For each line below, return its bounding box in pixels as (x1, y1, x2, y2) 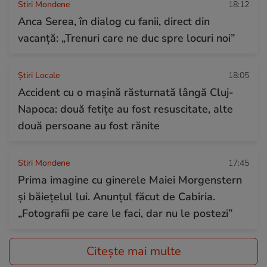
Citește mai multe (86, 243, 181, 259)
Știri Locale (18, 69, 60, 81)
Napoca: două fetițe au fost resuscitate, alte (18, 101, 233, 116)
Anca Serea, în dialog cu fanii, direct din (18, 14, 210, 29)
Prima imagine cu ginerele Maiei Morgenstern (18, 172, 242, 187)
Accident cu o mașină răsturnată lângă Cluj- (18, 85, 234, 100)
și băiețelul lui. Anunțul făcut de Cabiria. (18, 189, 215, 204)
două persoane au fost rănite (18, 118, 160, 133)
